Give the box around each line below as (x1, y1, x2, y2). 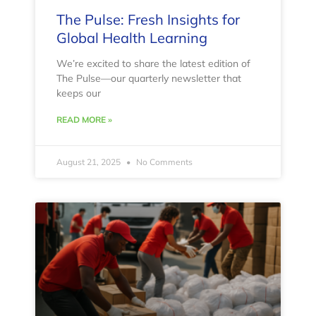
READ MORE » (56, 114, 112, 126)
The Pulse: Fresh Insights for (56, 11, 240, 29)
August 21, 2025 (56, 157, 123, 168)
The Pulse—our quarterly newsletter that (56, 72, 241, 85)
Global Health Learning (56, 29, 207, 47)
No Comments (134, 157, 193, 168)
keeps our (56, 87, 101, 100)
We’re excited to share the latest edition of (56, 57, 250, 71)
